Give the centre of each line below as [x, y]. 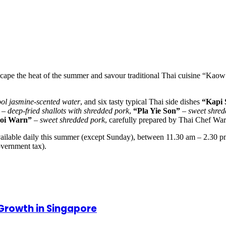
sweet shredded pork [72, 120]
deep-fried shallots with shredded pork [68, 110]
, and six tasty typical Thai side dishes [141, 101]
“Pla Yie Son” [157, 110]
